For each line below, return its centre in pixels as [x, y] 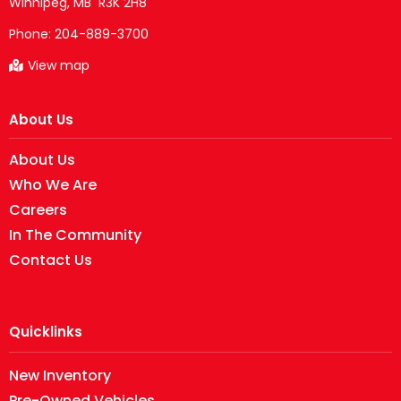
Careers [38, 210]
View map [59, 65]
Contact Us [51, 260]
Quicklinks [46, 332]
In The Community [75, 235]
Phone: [32, 34]
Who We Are [53, 185]
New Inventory [60, 376]
